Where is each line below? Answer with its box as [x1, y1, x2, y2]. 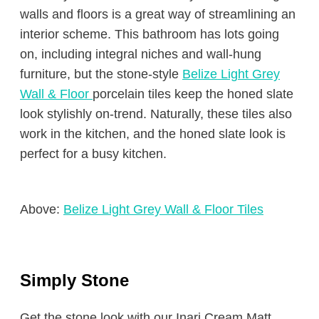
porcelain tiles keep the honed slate [93, 87, 293, 101]
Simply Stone [20, 271, 129, 290]
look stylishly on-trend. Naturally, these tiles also [20, 107, 292, 121]
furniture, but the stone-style [20, 67, 182, 81]
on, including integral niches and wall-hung [20, 47, 261, 61]
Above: [20, 202, 63, 216]
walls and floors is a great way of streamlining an [20, 7, 296, 21]
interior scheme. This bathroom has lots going [20, 27, 279, 41]
